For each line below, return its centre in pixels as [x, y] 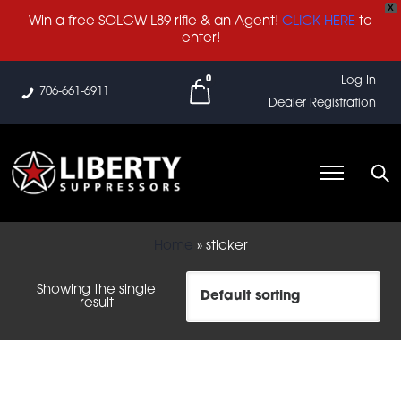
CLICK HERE [319, 21]
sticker [226, 247]
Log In [358, 81]
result [96, 303]
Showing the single [97, 290]
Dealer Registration [322, 103]
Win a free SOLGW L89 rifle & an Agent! [155, 21]
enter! [200, 38]
